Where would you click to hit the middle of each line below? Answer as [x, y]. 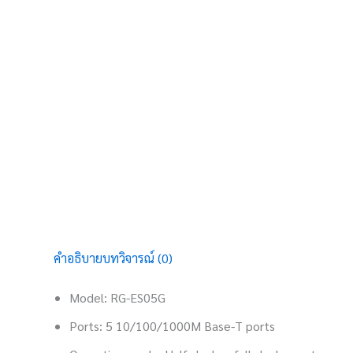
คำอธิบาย [78, 258]
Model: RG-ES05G [117, 297]
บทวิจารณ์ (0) [137, 258]
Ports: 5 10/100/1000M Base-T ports [172, 326]
